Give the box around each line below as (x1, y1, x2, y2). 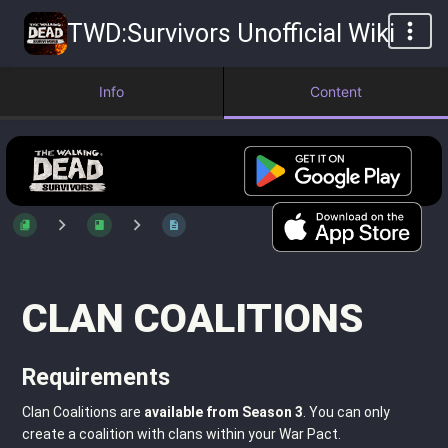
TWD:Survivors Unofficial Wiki (67, 19, 395, 48)
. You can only (303, 403, 390, 420)
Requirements (22, 362, 170, 391)
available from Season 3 (144, 403, 303, 420)
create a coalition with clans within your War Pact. (22, 425, 341, 442)
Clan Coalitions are (22, 403, 144, 420)
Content (310, 83, 362, 100)
